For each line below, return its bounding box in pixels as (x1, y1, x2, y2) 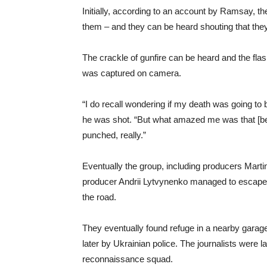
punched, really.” (82, 130, 146, 141)
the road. (82, 192, 116, 203)
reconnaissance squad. (82, 254, 173, 265)
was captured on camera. (82, 68, 181, 79)
